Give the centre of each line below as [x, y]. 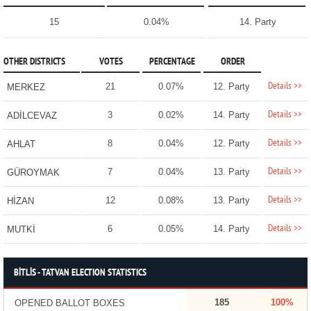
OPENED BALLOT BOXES [69, 303]
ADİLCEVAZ [32, 116]
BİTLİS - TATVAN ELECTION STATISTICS [80, 274]
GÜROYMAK [33, 173]
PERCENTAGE [172, 62]
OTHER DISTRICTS [34, 62]
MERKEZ [26, 87]
